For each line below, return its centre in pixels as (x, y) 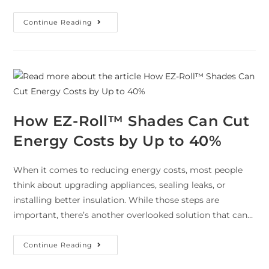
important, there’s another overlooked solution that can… (133, 215)
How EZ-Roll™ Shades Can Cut (131, 121)
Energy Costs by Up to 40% (118, 141)
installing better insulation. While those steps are (116, 200)
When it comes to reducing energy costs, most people (128, 170)
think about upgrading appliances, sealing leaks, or (120, 185)
